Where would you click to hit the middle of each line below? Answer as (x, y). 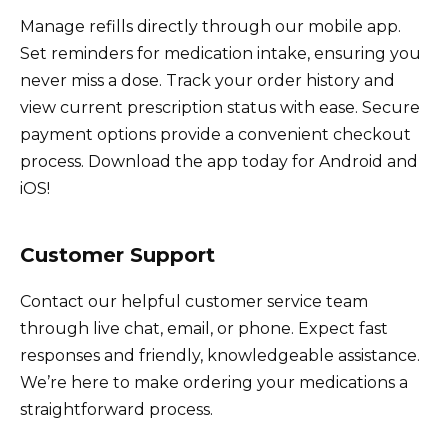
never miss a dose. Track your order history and (207, 80)
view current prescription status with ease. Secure (220, 107)
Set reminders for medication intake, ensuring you (220, 53)
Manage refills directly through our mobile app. (210, 26)
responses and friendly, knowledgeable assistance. (220, 355)
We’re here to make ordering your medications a (214, 382)
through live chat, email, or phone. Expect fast (204, 328)
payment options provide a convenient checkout (215, 134)
